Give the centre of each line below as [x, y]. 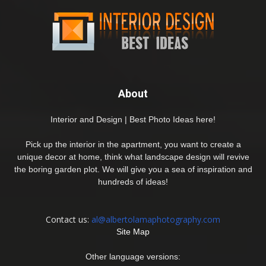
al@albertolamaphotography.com [156, 219]
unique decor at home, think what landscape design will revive [133, 156]
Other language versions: [133, 256]
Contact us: [69, 219]
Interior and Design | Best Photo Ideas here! [133, 119]
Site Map [133, 231]
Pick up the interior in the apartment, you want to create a [133, 144]
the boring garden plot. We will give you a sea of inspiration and [133, 169]
